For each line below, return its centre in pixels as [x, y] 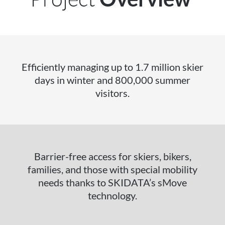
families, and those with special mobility [113, 169]
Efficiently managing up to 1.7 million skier [113, 67]
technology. [113, 195]
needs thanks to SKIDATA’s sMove [113, 182]
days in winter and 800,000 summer [113, 80]
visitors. [113, 93]
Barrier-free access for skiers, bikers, [113, 156]
